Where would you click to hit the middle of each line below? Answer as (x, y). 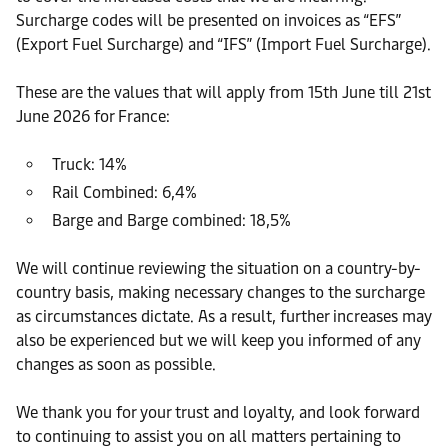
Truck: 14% (89, 164)
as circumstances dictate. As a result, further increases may (224, 316)
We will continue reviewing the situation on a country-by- (218, 268)
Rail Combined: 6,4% (124, 192)
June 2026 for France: (93, 116)
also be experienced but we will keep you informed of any (218, 340)
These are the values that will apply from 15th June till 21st (223, 92)
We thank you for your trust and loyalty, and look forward (218, 412)
